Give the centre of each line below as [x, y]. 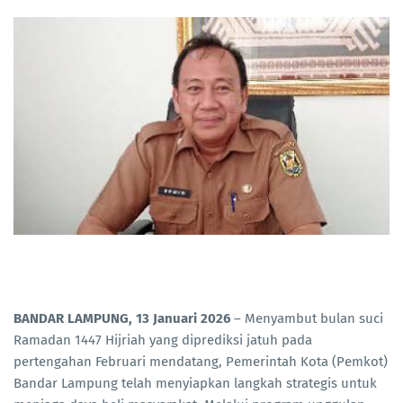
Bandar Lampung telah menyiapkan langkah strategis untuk [195, 384]
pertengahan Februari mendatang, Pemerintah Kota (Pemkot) [201, 362]
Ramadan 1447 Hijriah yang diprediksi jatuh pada [163, 340]
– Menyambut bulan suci [307, 319]
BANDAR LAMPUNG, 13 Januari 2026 [122, 319]
